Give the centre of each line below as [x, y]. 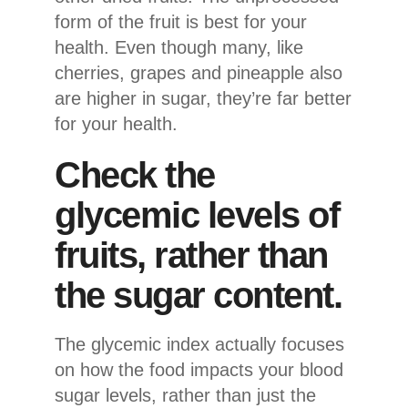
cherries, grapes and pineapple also [199, 72]
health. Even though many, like [179, 47]
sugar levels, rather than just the [185, 395]
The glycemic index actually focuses [199, 344]
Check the [135, 174]
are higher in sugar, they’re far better [203, 98]
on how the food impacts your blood [199, 369]
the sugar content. [198, 295]
